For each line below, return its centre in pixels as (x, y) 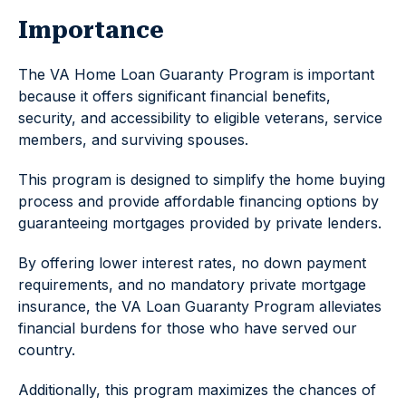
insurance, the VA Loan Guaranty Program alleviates (200, 306)
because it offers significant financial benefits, (174, 96)
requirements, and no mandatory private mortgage (192, 285)
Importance (91, 30)
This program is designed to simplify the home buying (202, 179)
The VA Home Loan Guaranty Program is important (196, 74)
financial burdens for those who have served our (188, 328)
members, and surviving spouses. (133, 140)
